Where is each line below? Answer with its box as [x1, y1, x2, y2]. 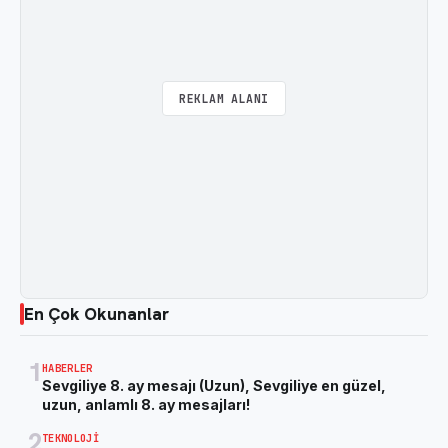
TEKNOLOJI [42, 430, 99, 445]
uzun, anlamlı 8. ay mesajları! [42, 395, 253, 413]
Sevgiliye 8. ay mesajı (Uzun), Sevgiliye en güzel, [42, 376, 386, 394]
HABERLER [42, 360, 93, 375]
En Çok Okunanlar [24, 302, 169, 325]
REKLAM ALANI [179, 91, 269, 107]
